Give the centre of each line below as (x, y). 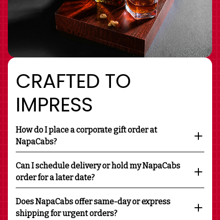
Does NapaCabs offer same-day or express (93, 201)
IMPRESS (54, 104)
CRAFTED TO (73, 81)
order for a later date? (55, 177)
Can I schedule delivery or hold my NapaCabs (98, 165)
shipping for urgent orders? (67, 213)
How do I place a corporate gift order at (86, 130)
